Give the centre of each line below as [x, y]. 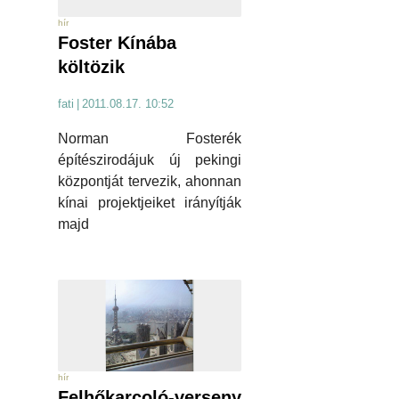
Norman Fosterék [150, 139]
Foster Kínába [117, 43]
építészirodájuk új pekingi [150, 160]
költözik [91, 67]
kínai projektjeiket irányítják [150, 203]
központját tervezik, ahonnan [150, 182]
